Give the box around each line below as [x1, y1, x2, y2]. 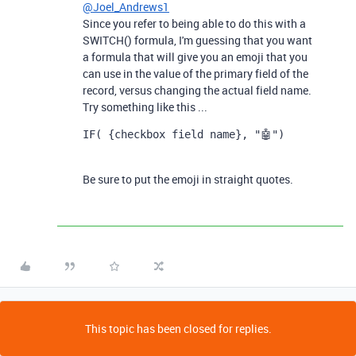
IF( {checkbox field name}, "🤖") [83, 128, 284, 141]
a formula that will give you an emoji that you [83, 49, 308, 64]
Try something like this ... [83, 99, 207, 114]
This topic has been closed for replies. [84, 321, 272, 336]
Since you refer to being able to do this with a [83, 16, 306, 31]
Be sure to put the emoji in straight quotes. [83, 172, 293, 187]
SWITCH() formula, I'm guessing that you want [83, 33, 312, 48]
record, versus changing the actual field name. [83, 83, 311, 98]
